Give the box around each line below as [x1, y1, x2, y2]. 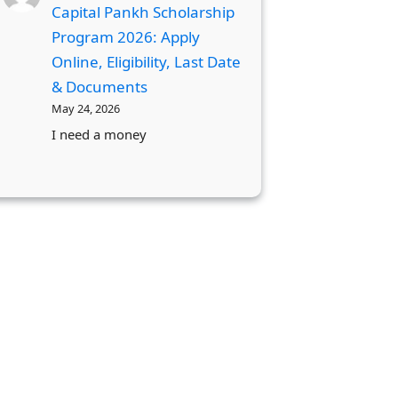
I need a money [52, 125, 147, 144]
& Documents [52, 76, 148, 97]
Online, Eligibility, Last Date [52, 51, 242, 72]
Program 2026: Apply [52, 26, 201, 47]
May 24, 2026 [52, 99, 121, 116]
